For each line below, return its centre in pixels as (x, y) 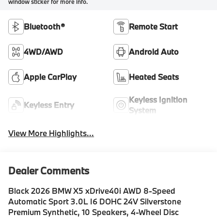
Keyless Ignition (158, 99)
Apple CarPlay (50, 77)
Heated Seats (154, 77)
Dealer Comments (49, 171)
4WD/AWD (44, 51)
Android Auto (154, 51)
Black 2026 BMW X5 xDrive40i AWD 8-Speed (92, 191)
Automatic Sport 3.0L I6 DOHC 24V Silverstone (95, 201)
